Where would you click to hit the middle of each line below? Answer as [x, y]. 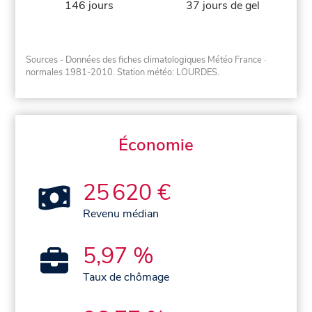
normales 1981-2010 [70, 72]
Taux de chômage [126, 277]
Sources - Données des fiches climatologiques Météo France [144, 60]
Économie [156, 145]
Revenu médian [121, 213]
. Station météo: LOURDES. [166, 72]
